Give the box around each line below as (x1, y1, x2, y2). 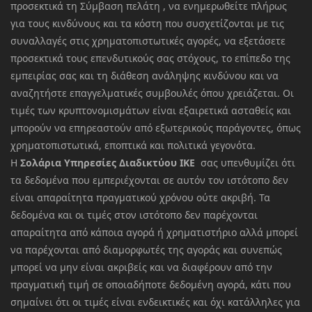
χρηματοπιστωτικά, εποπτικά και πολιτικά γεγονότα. (10, 139, 256, 153)
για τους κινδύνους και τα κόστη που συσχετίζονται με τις (10, 17, 284, 31)
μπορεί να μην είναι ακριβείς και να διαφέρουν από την (10, 260, 272, 274)
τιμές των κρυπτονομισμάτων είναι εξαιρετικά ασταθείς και (10, 104, 291, 118)
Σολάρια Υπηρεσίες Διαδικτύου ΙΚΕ (17, 156, 195, 170)
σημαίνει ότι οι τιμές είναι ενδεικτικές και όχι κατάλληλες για (10, 295, 300, 309)
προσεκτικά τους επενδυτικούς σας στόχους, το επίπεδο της (10, 52, 290, 65)
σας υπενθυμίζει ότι (195, 156, 295, 170)
